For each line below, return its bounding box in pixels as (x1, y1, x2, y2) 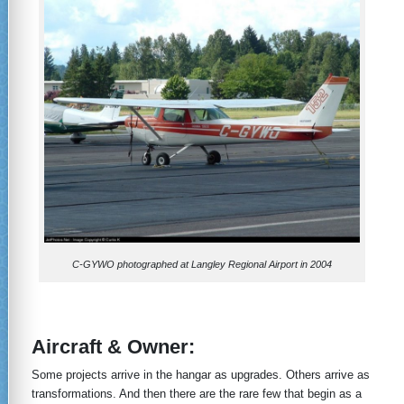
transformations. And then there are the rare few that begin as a (32, 386, 362, 400)
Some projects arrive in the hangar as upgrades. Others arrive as (32, 367, 370, 381)
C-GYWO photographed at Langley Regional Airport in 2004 (72, 258, 332, 270)
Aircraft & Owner (32, 335, 188, 358)
